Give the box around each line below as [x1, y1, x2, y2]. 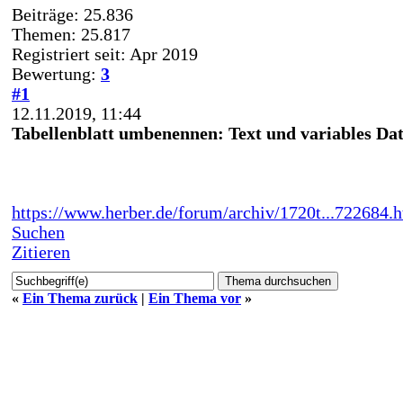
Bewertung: [12, 64, 101, 84]
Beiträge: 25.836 [12, 4, 133, 24]
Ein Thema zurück [22, 290, 138, 306]
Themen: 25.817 [12, 24, 130, 44]
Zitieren [12, 242, 70, 262]
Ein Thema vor [148, 290, 241, 306]
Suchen [12, 222, 65, 242]
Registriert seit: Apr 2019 [12, 44, 198, 64]
